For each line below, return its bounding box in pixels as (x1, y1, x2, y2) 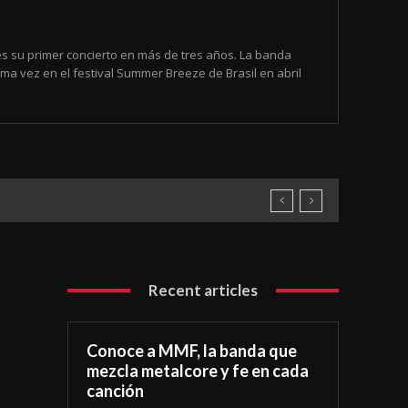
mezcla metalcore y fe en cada (87, 361, 310, 382)
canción (87, 381, 145, 402)
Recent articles (148, 280, 259, 301)
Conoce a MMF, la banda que (87, 341, 298, 362)
